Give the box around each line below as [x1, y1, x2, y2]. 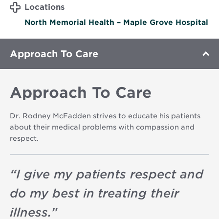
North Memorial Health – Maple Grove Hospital [24, 18, 208, 27]
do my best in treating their [10, 186, 179, 200]
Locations [24, 2, 65, 12]
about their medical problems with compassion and [10, 123, 195, 131]
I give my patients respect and [16, 167, 203, 181]
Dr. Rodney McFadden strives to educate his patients [10, 111, 200, 120]
